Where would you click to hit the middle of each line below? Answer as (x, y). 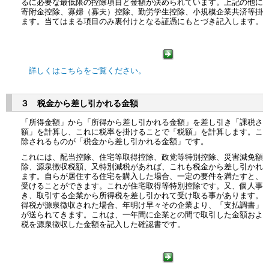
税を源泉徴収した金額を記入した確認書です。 (103, 224)
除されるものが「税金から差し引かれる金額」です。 (115, 141)
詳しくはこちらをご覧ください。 (87, 70)
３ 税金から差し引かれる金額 (79, 103)
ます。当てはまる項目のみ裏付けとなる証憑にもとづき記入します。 (142, 21)
